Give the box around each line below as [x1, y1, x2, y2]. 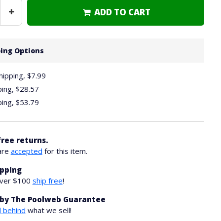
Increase [8, 10, 35, 19]
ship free [32, 176, 63, 185]
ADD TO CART [94, 6, 150, 18]
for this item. [42, 146, 87, 156]
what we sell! [25, 205, 72, 215]
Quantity [8, 16, 35, 25]
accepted [10, 146, 42, 156]
